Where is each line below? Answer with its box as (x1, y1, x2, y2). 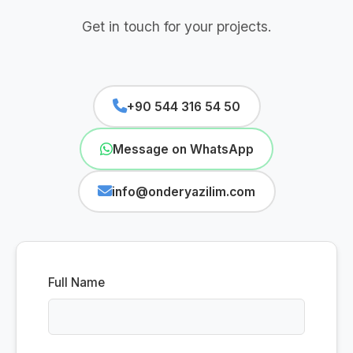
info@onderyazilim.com (112, 184, 255, 199)
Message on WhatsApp (112, 141, 254, 157)
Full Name (48, 275, 105, 290)
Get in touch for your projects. (81, 18, 272, 35)
